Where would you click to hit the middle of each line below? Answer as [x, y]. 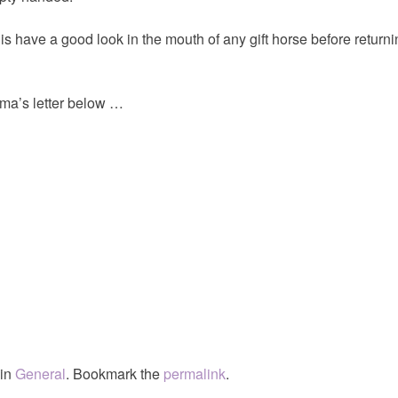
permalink [195, 374]
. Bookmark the [115, 374]
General [40, 374]
